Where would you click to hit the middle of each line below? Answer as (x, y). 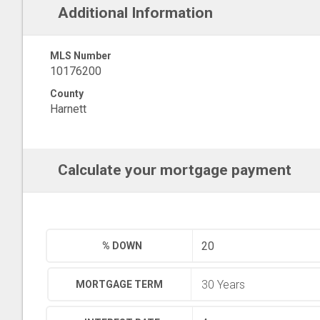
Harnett (68, 109)
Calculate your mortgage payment (174, 170)
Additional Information (135, 13)
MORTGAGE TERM (120, 284)
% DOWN (122, 246)
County (67, 94)
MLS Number (81, 56)
